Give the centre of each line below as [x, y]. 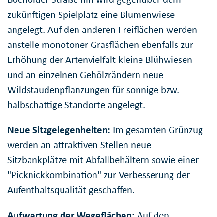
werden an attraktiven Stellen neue [79, 145]
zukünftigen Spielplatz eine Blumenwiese [91, 15]
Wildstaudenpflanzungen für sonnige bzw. [93, 90]
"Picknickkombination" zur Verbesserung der [99, 175]
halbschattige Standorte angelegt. [76, 105]
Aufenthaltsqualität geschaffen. [71, 190]
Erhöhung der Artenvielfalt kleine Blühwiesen [100, 60]
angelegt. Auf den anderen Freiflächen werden [102, 30]
